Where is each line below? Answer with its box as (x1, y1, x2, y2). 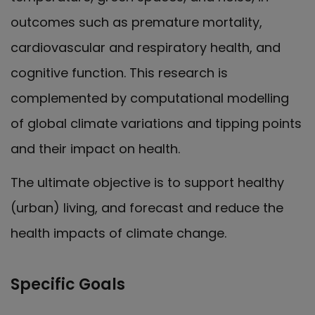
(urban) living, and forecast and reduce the (11, 199, 283, 217)
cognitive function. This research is (11, 63, 228, 82)
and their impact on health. (11, 139, 180, 157)
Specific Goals (11, 274, 125, 296)
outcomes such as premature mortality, (11, 13, 262, 31)
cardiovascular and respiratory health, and (11, 38, 281, 56)
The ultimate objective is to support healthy (11, 174, 284, 192)
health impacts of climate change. (11, 224, 226, 243)
